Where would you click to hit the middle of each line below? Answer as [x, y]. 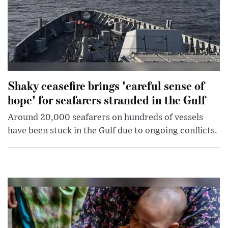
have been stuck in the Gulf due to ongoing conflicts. [112, 131]
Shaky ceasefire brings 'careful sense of [106, 85]
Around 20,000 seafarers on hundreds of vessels [105, 118]
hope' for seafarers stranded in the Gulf [107, 100]
